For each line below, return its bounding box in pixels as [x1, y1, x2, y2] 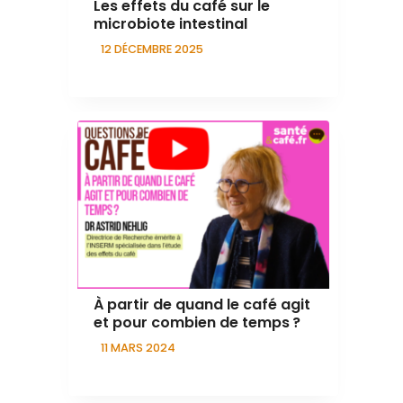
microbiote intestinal [94, 13, 247, 35]
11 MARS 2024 [101, 339, 175, 355]
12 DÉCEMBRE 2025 [101, 41, 203, 58]
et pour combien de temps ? [94, 311, 300, 333]
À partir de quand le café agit [94, 293, 310, 315]
